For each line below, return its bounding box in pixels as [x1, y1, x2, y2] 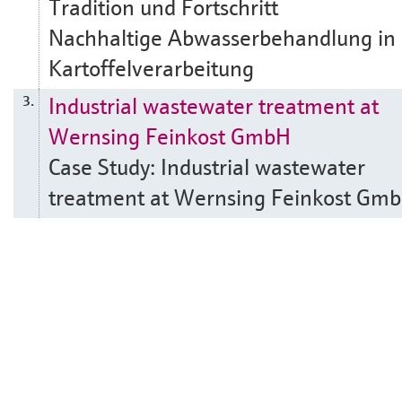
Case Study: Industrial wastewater [48, 151, 365, 181]
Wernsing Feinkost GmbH [48, 120, 291, 151]
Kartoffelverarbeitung [48, 52, 254, 83]
